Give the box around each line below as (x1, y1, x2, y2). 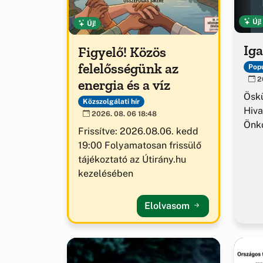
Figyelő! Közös (78, 43, 166, 60)
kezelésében (78, 167, 133, 179)
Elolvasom (144, 200, 192, 211)
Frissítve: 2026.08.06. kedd (78, 125, 198, 137)
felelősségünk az (78, 59, 178, 77)
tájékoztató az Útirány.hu (78, 153, 186, 165)
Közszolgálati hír (82, 97, 140, 106)
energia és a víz (78, 76, 170, 93)
